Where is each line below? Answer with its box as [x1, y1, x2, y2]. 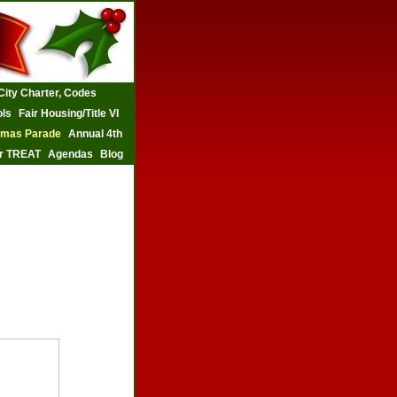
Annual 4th [68, 128, 122, 140]
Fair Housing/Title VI [19, 107, 119, 120]
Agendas [48, 148, 93, 160]
